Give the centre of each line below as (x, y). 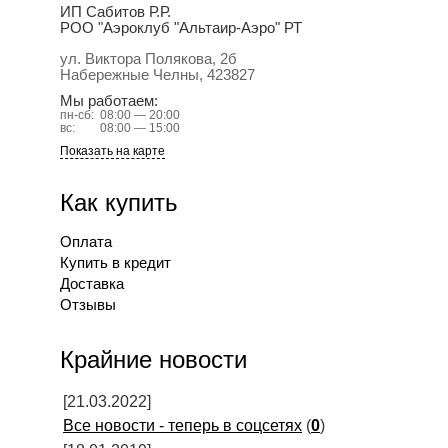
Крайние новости (153, 360)
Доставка (92, 284)
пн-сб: (77, 115)
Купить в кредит (115, 263)
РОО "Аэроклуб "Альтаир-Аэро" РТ (181, 28)
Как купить (119, 203)
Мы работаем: (109, 101)
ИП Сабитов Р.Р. (115, 12)
